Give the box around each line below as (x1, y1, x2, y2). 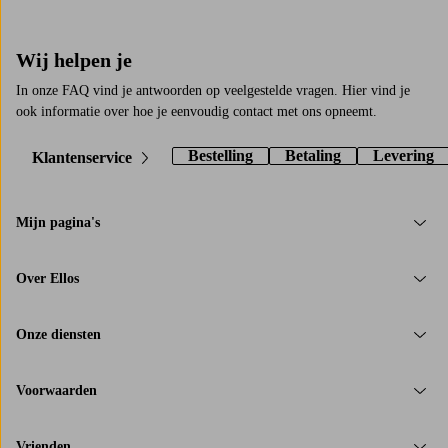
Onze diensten (16, 326, 101, 342)
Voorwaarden (16, 382, 97, 398)
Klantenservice (32, 149, 132, 167)
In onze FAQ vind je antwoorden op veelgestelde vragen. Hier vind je (16, 83, 410, 99)
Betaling (285, 147, 341, 165)
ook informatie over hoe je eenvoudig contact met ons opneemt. (16, 104, 377, 120)
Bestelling (188, 147, 253, 165)
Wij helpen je (16, 49, 132, 72)
